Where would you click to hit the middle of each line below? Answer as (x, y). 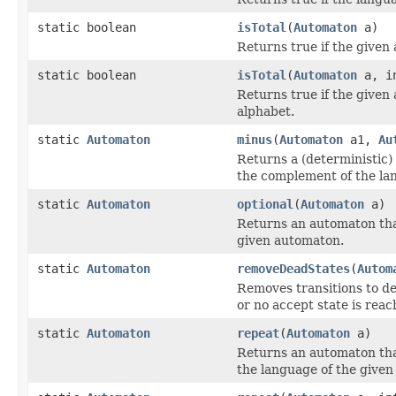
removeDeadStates (293, 268)
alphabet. (266, 111)
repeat (258, 333)
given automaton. (290, 240)
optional (265, 204)
